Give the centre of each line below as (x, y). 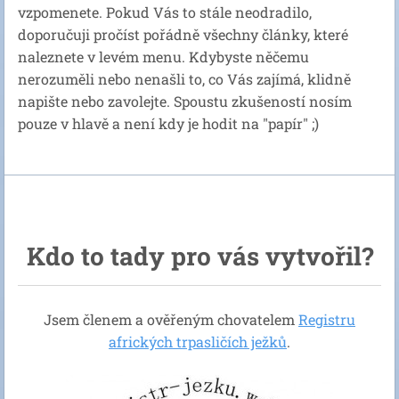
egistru (332, 319)
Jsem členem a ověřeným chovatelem (169, 319)
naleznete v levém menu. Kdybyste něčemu (163, 56)
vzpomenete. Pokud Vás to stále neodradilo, (165, 12)
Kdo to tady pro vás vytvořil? (199, 256)
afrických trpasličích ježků (198, 341)
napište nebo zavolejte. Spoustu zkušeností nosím (185, 101)
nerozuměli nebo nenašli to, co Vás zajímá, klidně (184, 78)
